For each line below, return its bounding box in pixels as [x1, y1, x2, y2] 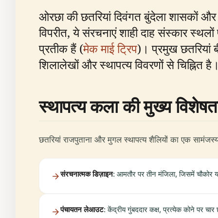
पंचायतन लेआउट [60, 205, 104, 214]
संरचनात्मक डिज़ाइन [60, 169, 113, 179]
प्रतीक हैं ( [39, 40, 83, 56]
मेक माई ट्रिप [83, 40, 137, 56]
